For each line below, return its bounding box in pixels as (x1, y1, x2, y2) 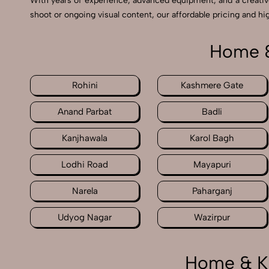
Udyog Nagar (58, 212, 112, 223)
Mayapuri (193, 159, 231, 171)
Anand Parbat (58, 106, 112, 118)
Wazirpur (194, 212, 231, 223)
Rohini (71, 80, 98, 91)
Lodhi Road (61, 159, 109, 171)
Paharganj (192, 186, 232, 197)
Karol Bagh (190, 133, 235, 144)
